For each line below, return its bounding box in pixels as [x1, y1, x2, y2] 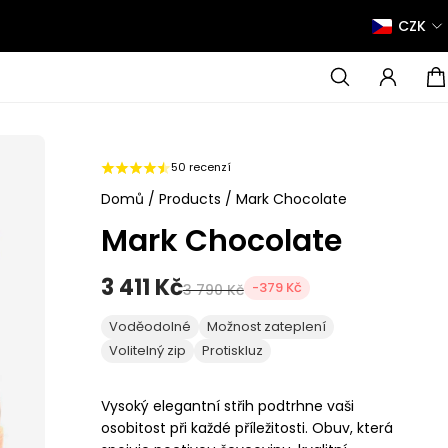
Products [158, 189, 225, 210]
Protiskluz [201, 341, 263, 361]
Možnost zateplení [206, 317, 326, 337]
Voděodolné [108, 317, 191, 337]
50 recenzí [170, 159, 231, 176]
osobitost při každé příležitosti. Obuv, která [100, 418, 393, 439]
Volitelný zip [108, 341, 186, 361]
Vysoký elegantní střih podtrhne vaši [100, 396, 354, 417]
